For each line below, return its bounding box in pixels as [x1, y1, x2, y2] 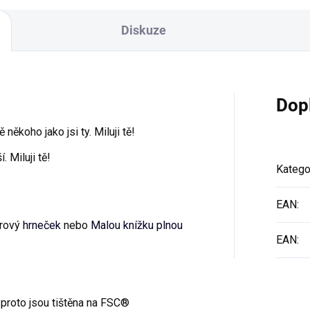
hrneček [23, 218, 61, 232]
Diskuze [120, 22, 166, 37]
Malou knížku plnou [91, 218, 183, 232]
